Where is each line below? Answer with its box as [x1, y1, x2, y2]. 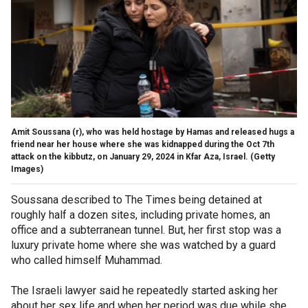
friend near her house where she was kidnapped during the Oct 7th [11, 139, 274, 149]
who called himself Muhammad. [11, 253, 165, 267]
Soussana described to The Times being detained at [11, 192, 262, 206]
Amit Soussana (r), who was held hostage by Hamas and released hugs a [11, 126, 294, 137]
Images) [11, 164, 43, 174]
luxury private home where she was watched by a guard [11, 238, 276, 252]
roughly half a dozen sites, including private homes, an [11, 208, 270, 221]
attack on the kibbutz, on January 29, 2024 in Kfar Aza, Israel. [11, 151, 248, 162]
